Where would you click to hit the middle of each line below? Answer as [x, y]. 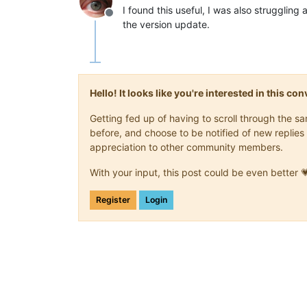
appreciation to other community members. [186, 147]
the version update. [166, 24]
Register [113, 199]
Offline [125, 20]
